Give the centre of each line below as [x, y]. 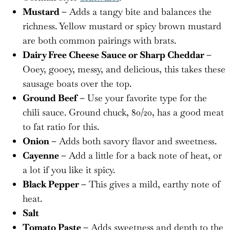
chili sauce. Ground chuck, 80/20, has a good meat [123, 112]
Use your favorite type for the [146, 98]
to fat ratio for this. [61, 126]
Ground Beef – [54, 98]
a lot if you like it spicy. [69, 169]
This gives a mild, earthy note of [153, 184]
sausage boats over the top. [77, 83]
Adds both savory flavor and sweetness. [137, 141]
